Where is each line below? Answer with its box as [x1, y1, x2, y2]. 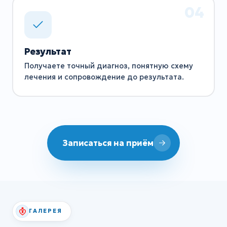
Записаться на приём [62, 137, 154, 148]
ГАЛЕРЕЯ [29, 207, 62, 215]
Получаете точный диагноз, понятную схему [24, 61, 193, 71]
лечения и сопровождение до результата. [24, 72, 184, 82]
